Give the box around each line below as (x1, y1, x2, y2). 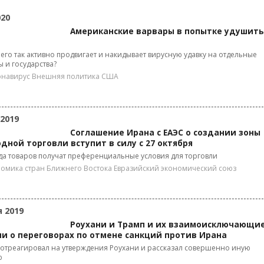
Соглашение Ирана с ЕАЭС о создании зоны (70, 127, 260, 138)
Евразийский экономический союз (114, 163, 236, 173)
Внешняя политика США (32, 71, 118, 81)
